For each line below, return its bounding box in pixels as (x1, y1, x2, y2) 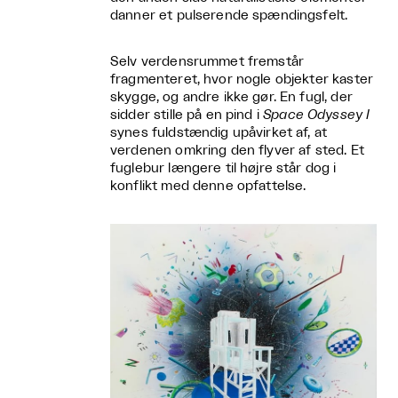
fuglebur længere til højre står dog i (110, 162, 337, 176)
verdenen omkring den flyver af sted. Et (110, 144, 364, 158)
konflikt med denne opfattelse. (110, 179, 306, 194)
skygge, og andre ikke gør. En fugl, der (110, 91, 353, 105)
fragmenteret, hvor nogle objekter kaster (110, 73, 373, 87)
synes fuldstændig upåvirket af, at (110, 126, 328, 140)
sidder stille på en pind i (110, 108, 264, 123)
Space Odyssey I (263, 108, 370, 123)
